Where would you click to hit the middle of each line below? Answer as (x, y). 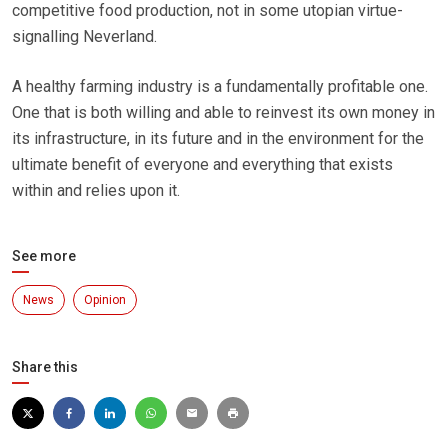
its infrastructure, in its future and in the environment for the (218, 139)
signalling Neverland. (84, 37)
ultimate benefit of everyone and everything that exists (202, 165)
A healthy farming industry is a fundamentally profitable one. (220, 87)
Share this (45, 367)
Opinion (105, 300)
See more (44, 256)
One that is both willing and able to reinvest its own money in (223, 113)
